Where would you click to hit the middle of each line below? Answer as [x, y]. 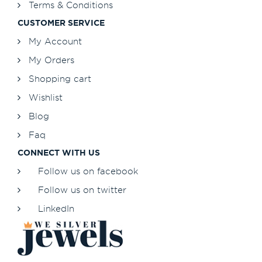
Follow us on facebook [88, 171]
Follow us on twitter [82, 190]
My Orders [51, 60]
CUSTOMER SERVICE [61, 23]
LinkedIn [56, 209]
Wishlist [46, 98]
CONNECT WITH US [59, 153]
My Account [55, 42]
